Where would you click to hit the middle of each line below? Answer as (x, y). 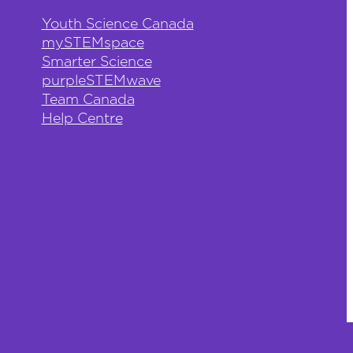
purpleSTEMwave (101, 82)
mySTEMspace (93, 44)
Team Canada (88, 100)
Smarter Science (97, 63)
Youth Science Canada (117, 25)
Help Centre (82, 119)
